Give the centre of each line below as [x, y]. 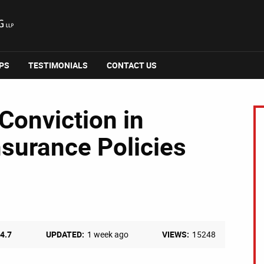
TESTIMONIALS [58, 65]
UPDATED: [65, 234]
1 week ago [108, 234]
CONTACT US [132, 65]
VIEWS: [175, 234]
